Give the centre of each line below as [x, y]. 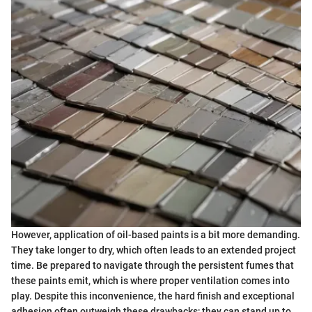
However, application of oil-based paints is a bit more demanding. [156, 235]
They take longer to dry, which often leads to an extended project [154, 250]
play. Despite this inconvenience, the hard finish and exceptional [153, 296]
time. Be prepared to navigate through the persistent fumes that [153, 266]
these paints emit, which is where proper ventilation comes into [150, 281]
